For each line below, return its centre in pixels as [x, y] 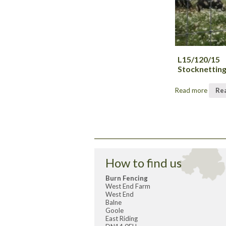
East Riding [122, 218]
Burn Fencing [127, 178]
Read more [191, 90]
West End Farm [128, 186]
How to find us [144, 162]
